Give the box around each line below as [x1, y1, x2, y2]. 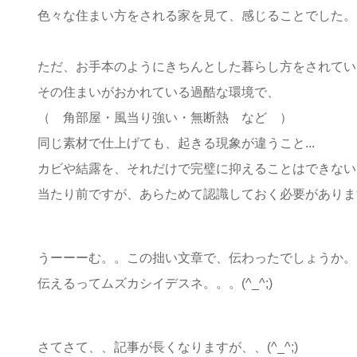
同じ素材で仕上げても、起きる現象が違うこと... [37, 135, 315, 150]
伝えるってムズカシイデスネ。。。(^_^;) [37, 276, 273, 290]
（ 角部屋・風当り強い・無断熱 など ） [37, 110, 292, 124]
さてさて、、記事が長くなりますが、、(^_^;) [37, 339, 298, 354]
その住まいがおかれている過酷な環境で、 [37, 84, 280, 99]
